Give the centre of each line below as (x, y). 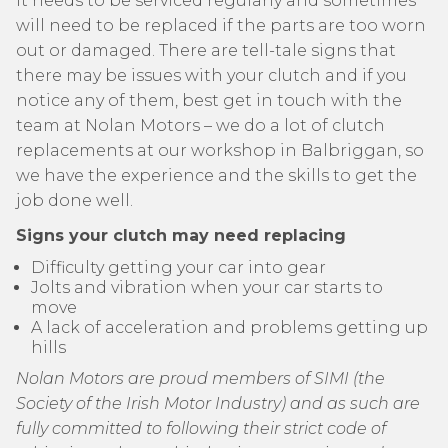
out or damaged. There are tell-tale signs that (206, 50)
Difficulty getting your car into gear (178, 267)
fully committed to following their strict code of (201, 428)
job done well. (74, 200)
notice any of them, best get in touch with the (209, 100)
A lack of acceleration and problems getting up (229, 327)
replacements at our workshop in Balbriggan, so (220, 150)
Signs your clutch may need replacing (181, 235)
